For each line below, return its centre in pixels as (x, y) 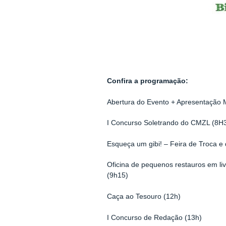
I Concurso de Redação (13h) (154, 217)
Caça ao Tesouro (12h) (144, 196)
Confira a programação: (147, 81)
